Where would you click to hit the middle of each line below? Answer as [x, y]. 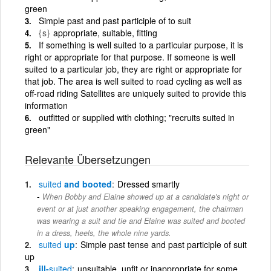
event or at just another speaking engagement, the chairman [140, 208]
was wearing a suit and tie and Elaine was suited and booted [141, 220]
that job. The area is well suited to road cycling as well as [133, 81]
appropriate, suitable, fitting [105, 32]
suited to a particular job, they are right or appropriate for [133, 69]
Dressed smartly [149, 184]
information [46, 105]
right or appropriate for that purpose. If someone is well [130, 57]
